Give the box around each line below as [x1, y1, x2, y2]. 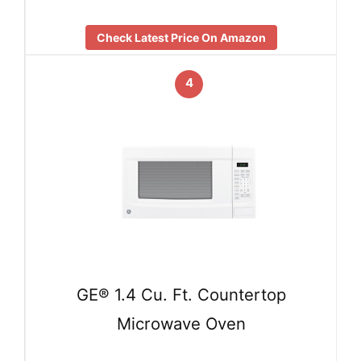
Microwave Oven [116, 313, 246, 334]
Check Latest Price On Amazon [96, 30, 266, 44]
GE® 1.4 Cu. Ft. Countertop [76, 284, 286, 305]
